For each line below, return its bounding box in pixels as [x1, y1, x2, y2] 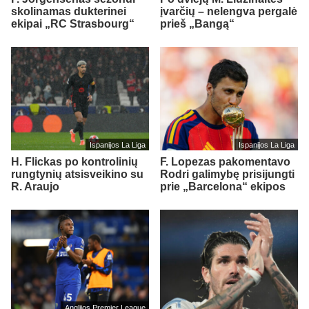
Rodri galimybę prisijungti [160, 168, 295, 180]
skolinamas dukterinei [11, 5, 126, 17]
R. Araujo [11, 180, 59, 192]
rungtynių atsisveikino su [11, 168, 143, 180]
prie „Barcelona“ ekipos [160, 180, 286, 192]
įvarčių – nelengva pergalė [160, 5, 297, 17]
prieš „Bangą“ [160, 17, 235, 30]
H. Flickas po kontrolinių [11, 155, 138, 168]
